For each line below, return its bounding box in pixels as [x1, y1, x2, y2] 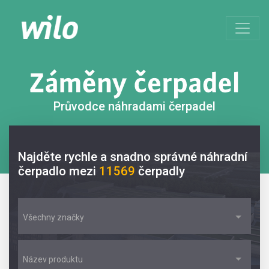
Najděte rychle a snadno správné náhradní [18, 150, 247, 164]
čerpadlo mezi [18, 164, 99, 178]
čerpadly [138, 164, 185, 178]
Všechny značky [23, 213, 84, 222]
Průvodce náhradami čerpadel [53, 99, 216, 113]
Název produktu [23, 255, 83, 264]
